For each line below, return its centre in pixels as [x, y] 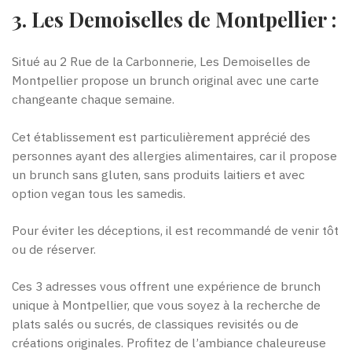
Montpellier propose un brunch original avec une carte [165, 81]
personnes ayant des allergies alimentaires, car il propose [174, 155]
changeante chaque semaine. [93, 99]
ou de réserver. [54, 249]
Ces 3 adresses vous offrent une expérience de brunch [166, 286]
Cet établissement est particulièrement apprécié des [161, 136]
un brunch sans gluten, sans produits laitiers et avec [158, 174]
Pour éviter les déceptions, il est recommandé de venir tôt [175, 231]
